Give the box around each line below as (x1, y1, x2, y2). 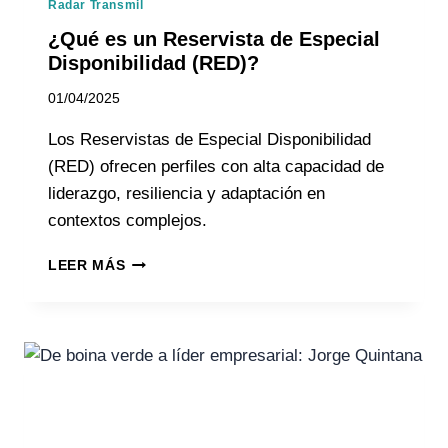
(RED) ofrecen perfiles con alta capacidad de (48, 157, 384, 177)
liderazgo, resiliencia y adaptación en (48, 184, 325, 204)
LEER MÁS (48, 258, 126, 274)
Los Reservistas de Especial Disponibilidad (48, 130, 371, 150)
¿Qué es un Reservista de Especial (48, 27, 380, 50)
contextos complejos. (48, 211, 207, 231)
